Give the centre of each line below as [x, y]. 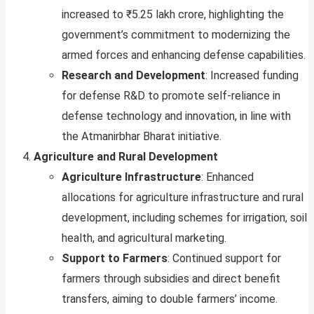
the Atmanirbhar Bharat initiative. [142, 137]
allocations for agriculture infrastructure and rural [183, 198]
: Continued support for [224, 259]
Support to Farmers [115, 259]
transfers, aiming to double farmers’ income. [170, 299]
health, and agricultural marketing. [144, 238]
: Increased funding [252, 76]
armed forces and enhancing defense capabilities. [184, 55]
